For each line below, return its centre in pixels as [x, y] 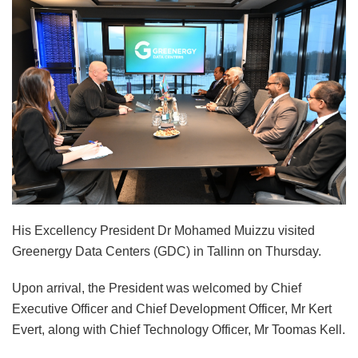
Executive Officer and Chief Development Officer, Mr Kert [172, 308]
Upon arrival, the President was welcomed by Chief [157, 288]
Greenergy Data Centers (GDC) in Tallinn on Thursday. [167, 251]
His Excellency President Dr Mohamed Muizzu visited [163, 230]
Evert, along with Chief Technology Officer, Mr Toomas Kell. [179, 329]
